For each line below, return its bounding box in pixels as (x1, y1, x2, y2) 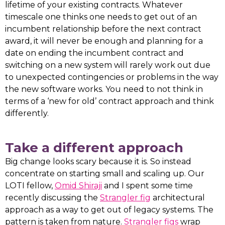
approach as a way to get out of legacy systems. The (5, 205, 213, 214)
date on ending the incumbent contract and (5, 48, 184, 58)
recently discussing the (5, 193, 100, 202)
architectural (151, 193, 205, 202)
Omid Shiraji (55, 181, 102, 190)
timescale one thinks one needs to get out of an (5, 12, 197, 22)
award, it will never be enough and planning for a (5, 36, 203, 46)
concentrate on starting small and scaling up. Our (5, 169, 204, 178)
